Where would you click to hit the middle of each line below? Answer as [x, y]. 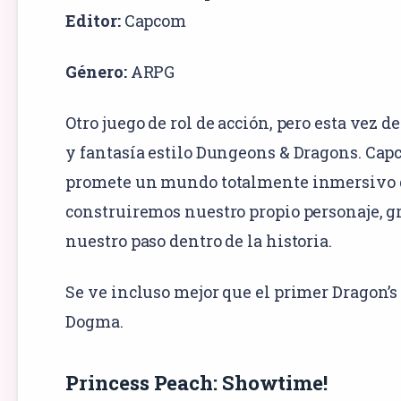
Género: [96, 71]
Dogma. [94, 321]
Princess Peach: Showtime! [196, 382]
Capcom [155, 20]
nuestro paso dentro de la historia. [199, 240]
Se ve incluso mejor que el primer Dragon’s [232, 291]
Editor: [93, 20]
